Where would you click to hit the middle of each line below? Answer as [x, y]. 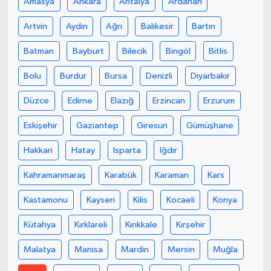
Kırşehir [190, 224]
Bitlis [218, 51]
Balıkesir [157, 26]
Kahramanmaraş [55, 175]
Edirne [80, 100]
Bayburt [88, 51]
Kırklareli [90, 224]
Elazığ [122, 100]
